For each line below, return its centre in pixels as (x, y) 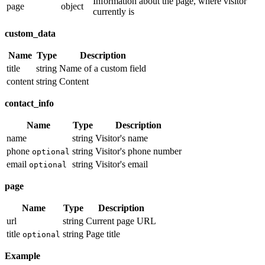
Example (22, 256)
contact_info (29, 104)
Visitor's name (122, 138)
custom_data (30, 34)
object (72, 7)
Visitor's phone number (138, 151)
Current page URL (121, 221)
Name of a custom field (103, 69)
